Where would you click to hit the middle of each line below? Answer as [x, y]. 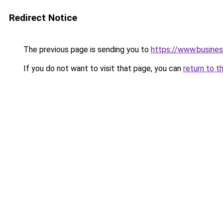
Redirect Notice [43, 18]
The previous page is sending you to [86, 50]
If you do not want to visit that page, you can [102, 68]
